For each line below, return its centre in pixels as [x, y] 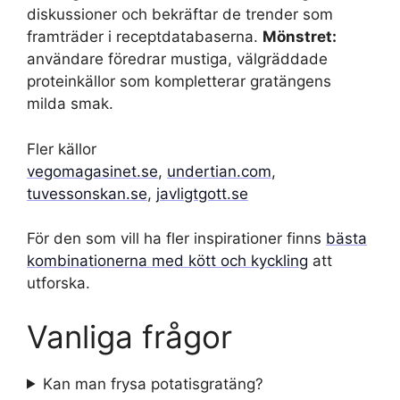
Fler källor [62, 149]
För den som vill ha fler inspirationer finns [176, 239]
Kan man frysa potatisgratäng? [154, 383]
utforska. [58, 283]
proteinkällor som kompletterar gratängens [179, 82]
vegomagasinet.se [92, 171]
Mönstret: [300, 37]
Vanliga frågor [129, 336]
